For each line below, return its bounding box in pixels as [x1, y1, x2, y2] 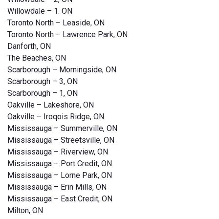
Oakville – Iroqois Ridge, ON [7, 111, 104, 121]
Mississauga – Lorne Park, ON [7, 170, 112, 180]
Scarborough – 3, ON [7, 76, 78, 86]
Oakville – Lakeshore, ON [7, 100, 94, 109]
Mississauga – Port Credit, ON [7, 158, 112, 168]
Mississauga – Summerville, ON [7, 123, 117, 133]
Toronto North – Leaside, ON [7, 18, 105, 27]
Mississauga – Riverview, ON [7, 147, 108, 156]
